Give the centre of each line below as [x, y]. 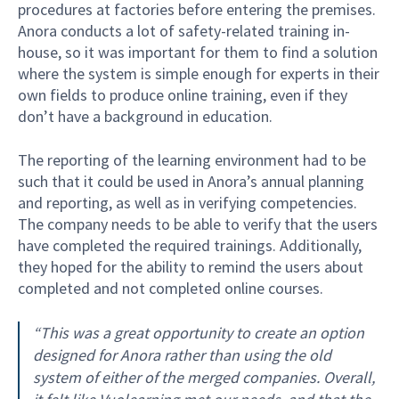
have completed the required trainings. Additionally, [190, 246]
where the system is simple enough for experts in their [199, 73]
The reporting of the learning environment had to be [192, 160]
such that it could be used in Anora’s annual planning [191, 182]
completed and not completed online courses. [171, 289]
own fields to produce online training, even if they [183, 94]
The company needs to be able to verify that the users [198, 224]
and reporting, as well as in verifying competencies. [187, 203]
